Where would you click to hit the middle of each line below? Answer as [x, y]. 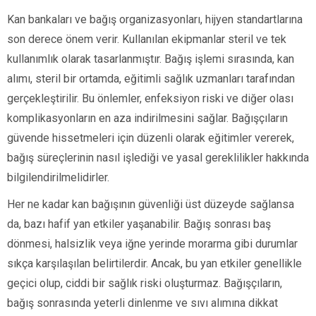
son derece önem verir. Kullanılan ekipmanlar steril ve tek [147, 39]
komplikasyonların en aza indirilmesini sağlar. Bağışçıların [147, 118]
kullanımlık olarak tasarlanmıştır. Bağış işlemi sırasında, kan [151, 59]
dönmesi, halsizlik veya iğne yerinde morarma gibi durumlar [152, 243]
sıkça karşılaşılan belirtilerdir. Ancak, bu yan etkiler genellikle [154, 263]
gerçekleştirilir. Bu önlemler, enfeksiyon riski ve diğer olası [150, 98]
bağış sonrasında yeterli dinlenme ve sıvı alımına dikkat [142, 303]
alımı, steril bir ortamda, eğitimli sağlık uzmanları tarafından [151, 78]
